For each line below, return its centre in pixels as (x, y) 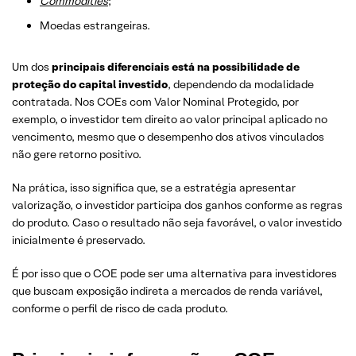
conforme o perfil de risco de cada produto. (120, 308)
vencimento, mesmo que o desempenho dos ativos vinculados (168, 137)
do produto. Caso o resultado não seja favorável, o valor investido (177, 222)
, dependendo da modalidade (241, 84)
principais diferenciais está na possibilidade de (176, 67)
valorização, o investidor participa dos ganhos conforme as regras (177, 205)
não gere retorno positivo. (77, 154)
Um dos (32, 67)
